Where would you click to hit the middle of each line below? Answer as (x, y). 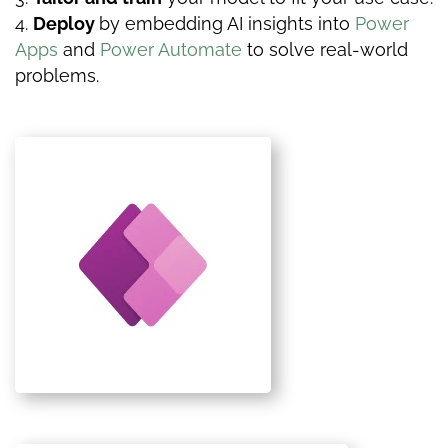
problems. (57, 75)
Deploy (66, 23)
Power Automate (171, 49)
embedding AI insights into (240, 23)
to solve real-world (325, 49)
